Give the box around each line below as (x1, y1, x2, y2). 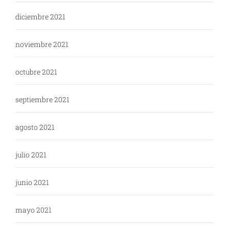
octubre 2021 (15, 67, 57, 77)
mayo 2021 (15, 205, 52, 215)
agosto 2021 (15, 122, 55, 132)
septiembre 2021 (15, 95, 70, 105)
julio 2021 (15, 150, 47, 160)
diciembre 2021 (15, 12, 65, 22)
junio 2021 (15, 177, 49, 188)
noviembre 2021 (15, 39, 68, 50)
